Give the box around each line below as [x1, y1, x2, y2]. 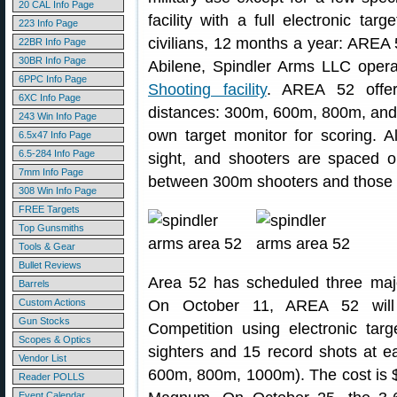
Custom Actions [19, 297, 86, 307]
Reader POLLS [19, 371, 84, 382]
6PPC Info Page [19, 74, 87, 84]
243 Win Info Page [19, 111, 97, 121]
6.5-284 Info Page [19, 148, 95, 159]
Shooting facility [148, 81, 267, 98]
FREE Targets [19, 204, 80, 214]
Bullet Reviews [19, 260, 82, 270]
